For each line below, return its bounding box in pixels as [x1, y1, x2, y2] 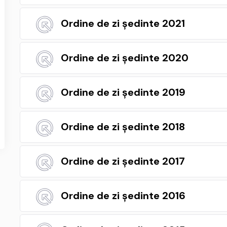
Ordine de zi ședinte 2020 [61, 51, 188, 64]
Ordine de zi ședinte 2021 [61, 17, 185, 30]
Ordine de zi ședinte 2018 [61, 120, 185, 133]
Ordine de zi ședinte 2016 [61, 189, 185, 202]
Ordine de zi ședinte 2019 [61, 86, 185, 99]
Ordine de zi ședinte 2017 [61, 155, 185, 168]
